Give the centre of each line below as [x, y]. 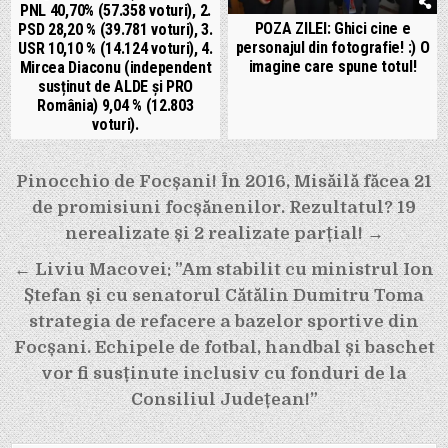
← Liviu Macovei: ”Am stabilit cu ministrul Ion [224, 270]
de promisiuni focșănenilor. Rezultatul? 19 [224, 208]
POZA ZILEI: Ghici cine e [332, 28]
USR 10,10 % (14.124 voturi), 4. [115, 49]
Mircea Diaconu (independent [115, 68]
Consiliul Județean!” [224, 400]
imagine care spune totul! [332, 66]
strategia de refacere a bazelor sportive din [224, 322]
